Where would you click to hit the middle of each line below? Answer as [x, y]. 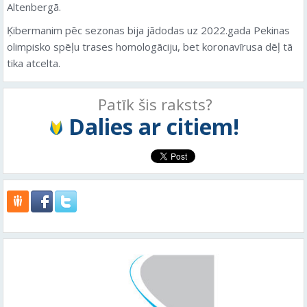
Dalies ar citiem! [153, 126]
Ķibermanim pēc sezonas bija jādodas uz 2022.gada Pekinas [148, 30]
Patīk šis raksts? [155, 104]
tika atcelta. [34, 63]
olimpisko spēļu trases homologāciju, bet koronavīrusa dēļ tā [150, 46]
